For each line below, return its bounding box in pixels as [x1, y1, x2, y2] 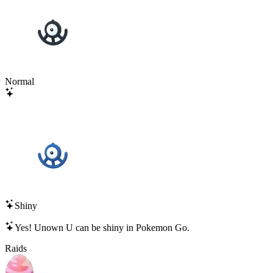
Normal [5, 76, 34, 87]
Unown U [34, 222, 73, 233]
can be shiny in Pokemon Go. [73, 222, 190, 233]
